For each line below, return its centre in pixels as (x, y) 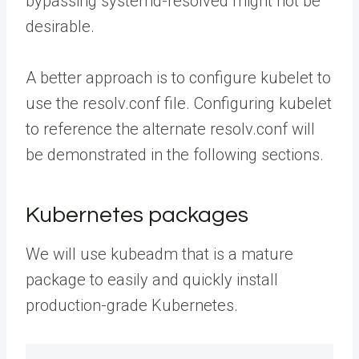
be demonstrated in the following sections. (175, 155)
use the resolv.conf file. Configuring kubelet (179, 104)
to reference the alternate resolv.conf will (170, 129)
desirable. (60, 27)
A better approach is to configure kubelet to (178, 78)
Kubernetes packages (137, 216)
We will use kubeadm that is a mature (159, 254)
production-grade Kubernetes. (132, 306)
